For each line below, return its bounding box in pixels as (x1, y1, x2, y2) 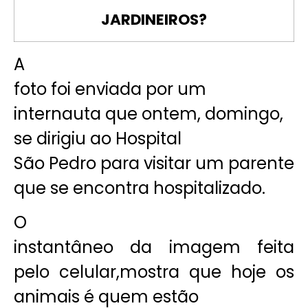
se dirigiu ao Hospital (14, 126, 181, 150)
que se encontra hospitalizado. (14, 176, 265, 199)
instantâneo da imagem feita (14, 236, 294, 259)
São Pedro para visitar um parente (14, 151, 294, 175)
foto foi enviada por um (14, 77, 206, 100)
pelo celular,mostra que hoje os (14, 261, 294, 284)
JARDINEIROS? (101, 8, 207, 30)
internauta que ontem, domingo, (14, 102, 283, 125)
